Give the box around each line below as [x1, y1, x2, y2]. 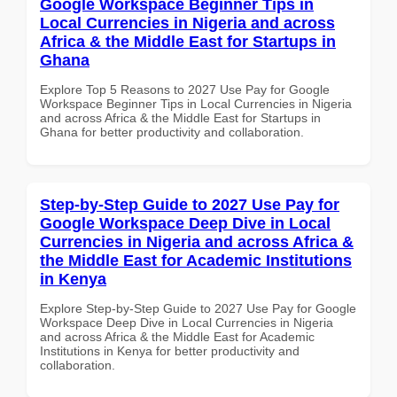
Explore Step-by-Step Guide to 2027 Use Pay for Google [40, 300, 356, 315]
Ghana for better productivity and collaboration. [40, 124, 304, 139]
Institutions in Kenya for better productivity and [40, 343, 300, 358]
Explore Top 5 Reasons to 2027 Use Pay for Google [40, 82, 330, 97]
